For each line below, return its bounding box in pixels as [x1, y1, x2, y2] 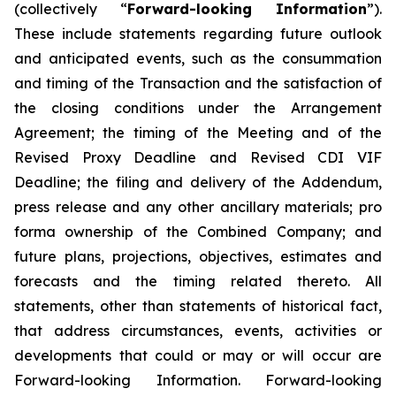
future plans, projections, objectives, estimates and [14, 247, 382, 266]
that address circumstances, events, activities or [14, 322, 382, 340]
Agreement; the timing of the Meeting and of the [14, 124, 382, 142]
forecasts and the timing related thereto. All [14, 272, 382, 291]
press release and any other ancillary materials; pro [14, 198, 382, 217]
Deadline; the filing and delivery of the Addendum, [14, 173, 382, 192]
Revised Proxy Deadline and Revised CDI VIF [14, 148, 382, 167]
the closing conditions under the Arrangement [14, 99, 382, 118]
